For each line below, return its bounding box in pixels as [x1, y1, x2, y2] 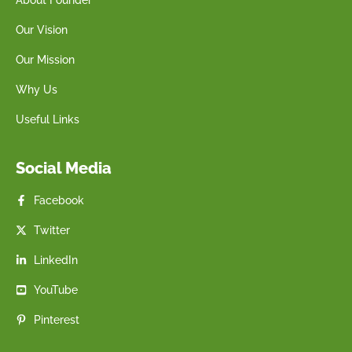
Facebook [33, 193, 84, 207]
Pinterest [33, 313, 79, 326]
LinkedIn [33, 253, 78, 266]
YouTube [33, 283, 78, 296]
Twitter [33, 223, 70, 236]
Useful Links [16, 112, 79, 126]
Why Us [16, 82, 57, 96]
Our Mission [16, 53, 75, 66]
